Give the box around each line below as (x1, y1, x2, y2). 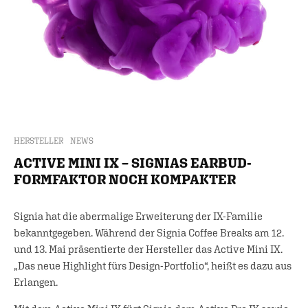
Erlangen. (14, 276, 58, 288)
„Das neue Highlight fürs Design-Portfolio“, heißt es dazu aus (14, 259, 291, 272)
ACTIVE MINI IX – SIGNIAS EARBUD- (14, 154, 252, 170)
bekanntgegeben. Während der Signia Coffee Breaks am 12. (14, 226, 284, 239)
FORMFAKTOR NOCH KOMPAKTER (14, 170, 236, 187)
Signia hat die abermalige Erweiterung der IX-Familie (14, 210, 263, 222)
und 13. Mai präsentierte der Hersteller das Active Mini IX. (14, 243, 283, 255)
